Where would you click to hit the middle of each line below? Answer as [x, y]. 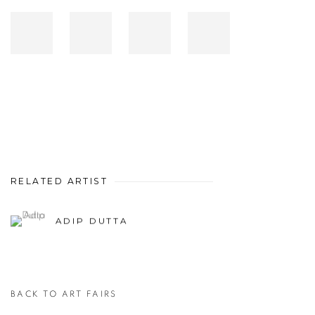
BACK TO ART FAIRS [64, 294]
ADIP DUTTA [92, 221]
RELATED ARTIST [59, 181]
